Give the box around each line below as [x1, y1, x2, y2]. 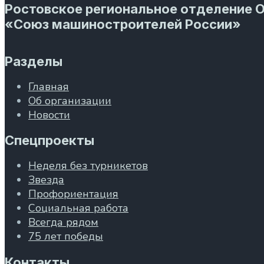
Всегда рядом [28, 215, 98, 230]
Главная [28, 79, 69, 94]
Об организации [28, 93, 111, 108]
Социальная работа [28, 201, 128, 216]
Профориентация [28, 187, 118, 202]
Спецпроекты [5, 133, 94, 148]
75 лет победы [28, 229, 103, 244]
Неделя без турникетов [28, 159, 148, 173]
